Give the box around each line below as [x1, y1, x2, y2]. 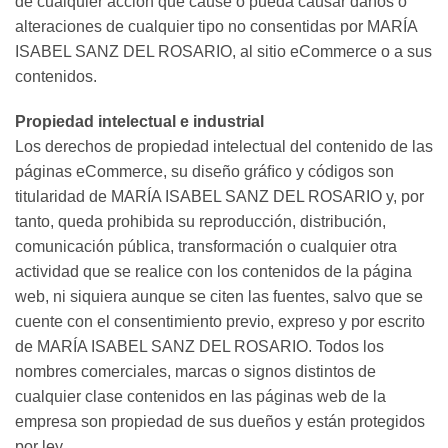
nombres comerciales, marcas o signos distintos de [15, 363, 376, 381]
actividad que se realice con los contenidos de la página [15, 263, 412, 281]
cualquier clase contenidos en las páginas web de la [15, 388, 386, 406]
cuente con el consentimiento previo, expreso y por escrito [15, 313, 425, 331]
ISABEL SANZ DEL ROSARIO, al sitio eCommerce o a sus [15, 42, 432, 60]
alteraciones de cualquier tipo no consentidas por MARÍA [15, 17, 417, 35]
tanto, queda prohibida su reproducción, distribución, [15, 213, 386, 231]
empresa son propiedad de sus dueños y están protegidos [15, 413, 425, 431]
